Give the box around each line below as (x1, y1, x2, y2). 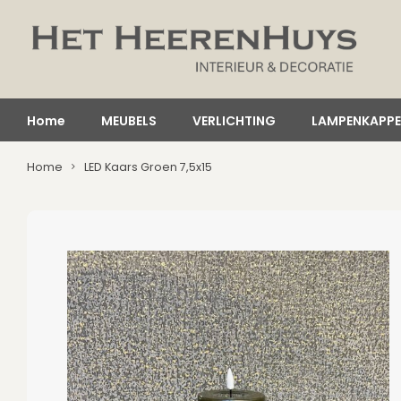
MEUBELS (101, 111, 157, 130)
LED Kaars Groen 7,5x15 (84, 159, 212, 175)
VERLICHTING (192, 111, 276, 130)
